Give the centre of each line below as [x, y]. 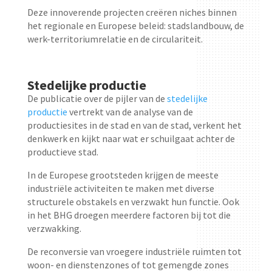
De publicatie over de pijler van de [96, 98]
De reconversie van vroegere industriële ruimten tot [134, 251]
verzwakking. [54, 228]
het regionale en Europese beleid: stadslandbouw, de [135, 25]
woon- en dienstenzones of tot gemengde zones [128, 264]
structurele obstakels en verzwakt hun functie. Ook [133, 201]
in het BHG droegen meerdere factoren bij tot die [129, 215]
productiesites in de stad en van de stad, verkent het [134, 125]
